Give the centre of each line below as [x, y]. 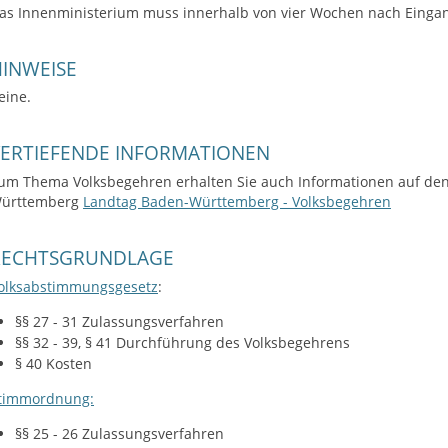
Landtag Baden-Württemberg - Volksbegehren [237, 202]
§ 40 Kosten [53, 364]
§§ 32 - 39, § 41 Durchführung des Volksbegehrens [182, 343]
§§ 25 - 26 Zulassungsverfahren [119, 433]
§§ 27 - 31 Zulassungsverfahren [119, 322]
